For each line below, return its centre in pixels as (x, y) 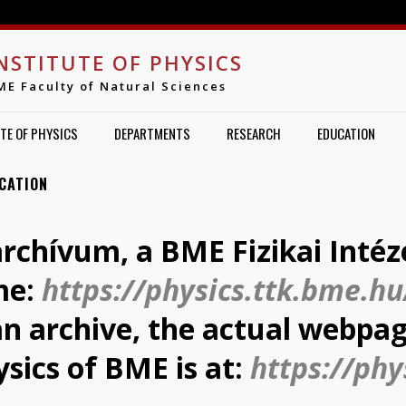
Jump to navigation (203, 12)
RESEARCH (253, 134)
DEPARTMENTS (152, 134)
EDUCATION (346, 134)
